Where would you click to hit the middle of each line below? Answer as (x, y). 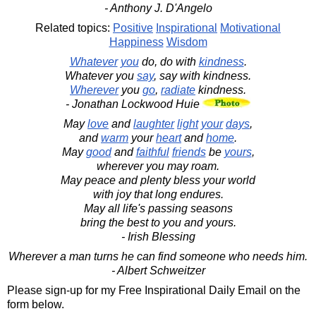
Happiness (136, 42)
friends (189, 152)
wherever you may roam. (158, 166)
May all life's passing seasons (158, 208)
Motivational (250, 28)
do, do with (169, 61)
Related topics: (74, 28)
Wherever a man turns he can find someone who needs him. (158, 256)
